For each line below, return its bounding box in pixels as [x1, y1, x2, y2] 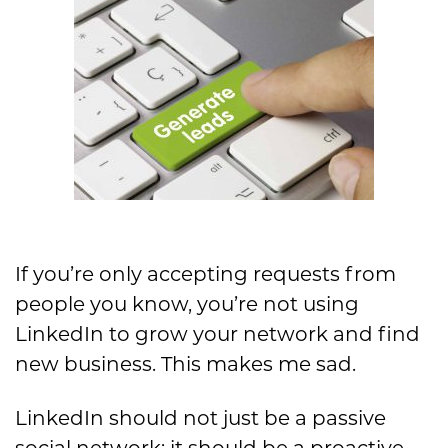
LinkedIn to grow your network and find [15, 321, 420, 346]
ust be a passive [228, 405, 386, 430]
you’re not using [197, 291, 359, 316]
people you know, [15, 291, 197, 316]
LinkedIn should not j [15, 405, 228, 430]
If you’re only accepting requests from [15, 261, 396, 286]
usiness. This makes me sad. [78, 351, 356, 376]
